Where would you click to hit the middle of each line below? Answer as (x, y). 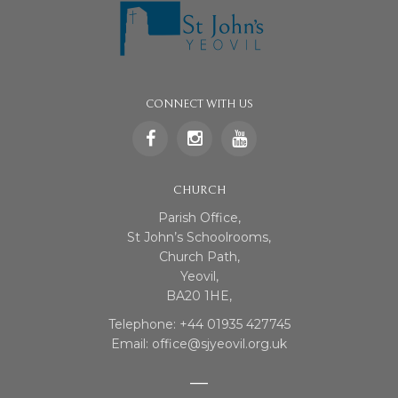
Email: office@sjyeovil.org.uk (199, 343)
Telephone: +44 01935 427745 (199, 324)
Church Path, (199, 256)
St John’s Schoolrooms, (199, 237)
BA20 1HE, (199, 295)
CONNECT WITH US (199, 105)
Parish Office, (199, 217)
